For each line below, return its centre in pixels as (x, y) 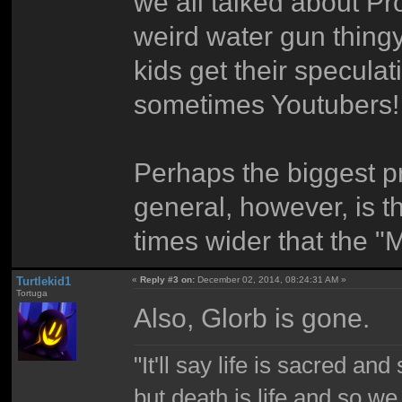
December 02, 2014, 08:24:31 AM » (271, 280)
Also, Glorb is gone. (252, 317)
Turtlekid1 (43, 282)
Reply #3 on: (168, 280)
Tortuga (31, 293)
